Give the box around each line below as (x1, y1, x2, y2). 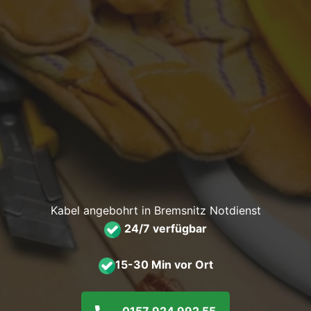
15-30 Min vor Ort (115, 258, 213, 272)
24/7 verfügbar (124, 221, 207, 235)
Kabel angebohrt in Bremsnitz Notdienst (50, 203, 261, 217)
